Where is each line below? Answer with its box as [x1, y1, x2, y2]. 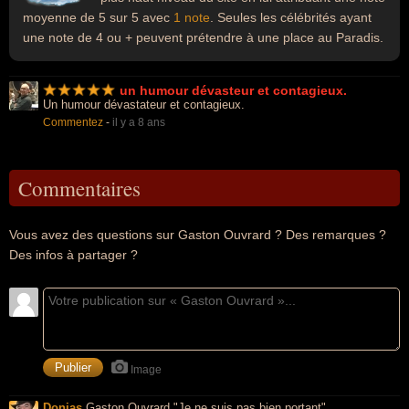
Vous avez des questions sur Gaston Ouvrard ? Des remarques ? [9, 227, 386, 242]
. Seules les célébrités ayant [210, 10, 372, 25]
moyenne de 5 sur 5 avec [23, 10, 173, 25]
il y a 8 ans [112, 116, 165, 129]
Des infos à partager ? [9, 247, 138, 262]
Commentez [43, 116, 103, 129]
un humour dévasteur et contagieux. [120, 83, 347, 98]
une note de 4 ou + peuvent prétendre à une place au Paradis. [23, 30, 383, 45]
